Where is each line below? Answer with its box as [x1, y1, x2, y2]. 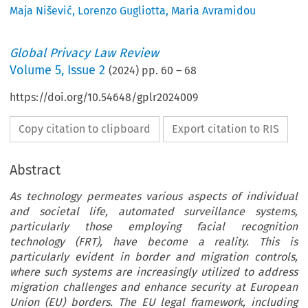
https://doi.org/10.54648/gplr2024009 [10, 91, 199, 104]
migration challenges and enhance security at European [10, 280, 298, 294]
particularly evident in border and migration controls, [10, 250, 298, 264]
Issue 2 [67, 63, 106, 78]
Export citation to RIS [172, 122, 280, 136]
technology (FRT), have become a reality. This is [10, 235, 298, 249]
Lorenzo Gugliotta [78, 4, 166, 18]
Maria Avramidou [171, 4, 256, 18]
